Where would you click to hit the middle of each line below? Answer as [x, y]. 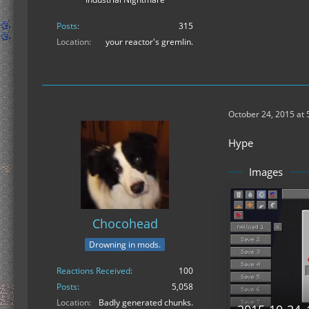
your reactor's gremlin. [149, 42]
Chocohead [125, 224]
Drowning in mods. [125, 244]
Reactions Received [93, 270]
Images [266, 172]
